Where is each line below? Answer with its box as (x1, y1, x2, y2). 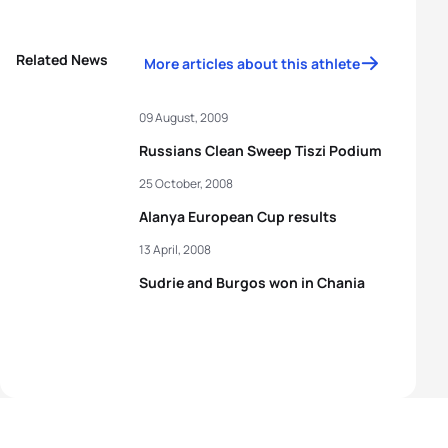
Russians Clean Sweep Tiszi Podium (139, 141, 382, 160)
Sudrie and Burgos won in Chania (139, 273, 365, 292)
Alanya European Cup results (139, 207, 337, 226)
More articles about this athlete (144, 54, 360, 73)
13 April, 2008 (139, 241, 211, 258)
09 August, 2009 (139, 109, 228, 126)
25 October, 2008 (139, 175, 233, 192)
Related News (16, 50, 108, 69)
